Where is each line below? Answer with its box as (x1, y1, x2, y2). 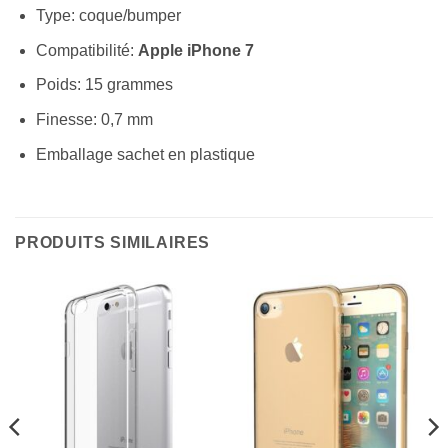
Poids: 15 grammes (35, 76, 173, 94)
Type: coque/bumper (35, 7, 181, 25)
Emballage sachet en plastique (35, 145, 255, 163)
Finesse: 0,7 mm (35, 111, 153, 129)
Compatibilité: (35, 41, 138, 59)
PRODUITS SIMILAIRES (15, 234, 211, 252)
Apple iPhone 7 (137, 41, 254, 59)
